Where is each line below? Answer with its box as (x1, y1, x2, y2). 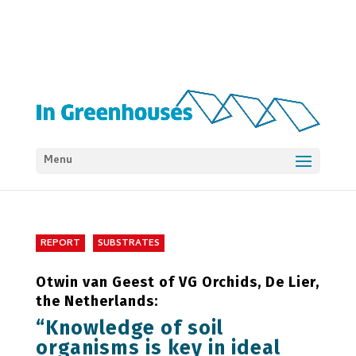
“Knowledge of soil (35, 316, 223, 340)
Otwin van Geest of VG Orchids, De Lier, (35, 273, 319, 291)
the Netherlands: (35, 292, 158, 310)
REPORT (40, 236, 80, 252)
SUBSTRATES (97, 236, 160, 252)
